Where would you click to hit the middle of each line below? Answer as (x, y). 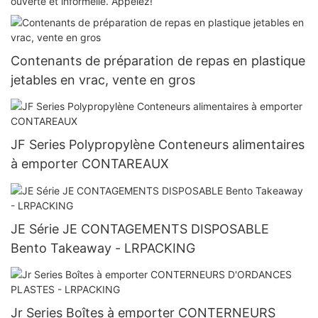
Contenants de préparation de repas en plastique (158, 60)
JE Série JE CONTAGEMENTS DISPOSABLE (140, 229)
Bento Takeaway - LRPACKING (103, 248)
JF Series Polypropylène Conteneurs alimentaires (158, 145)
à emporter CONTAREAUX (90, 164)
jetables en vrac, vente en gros (103, 79)
